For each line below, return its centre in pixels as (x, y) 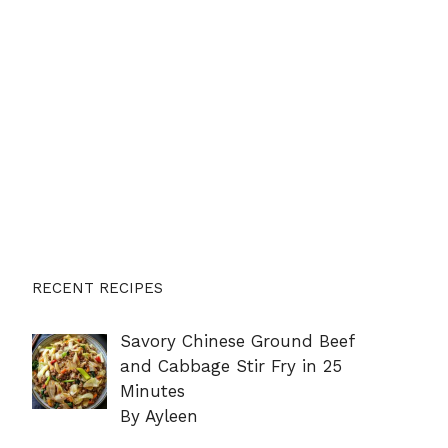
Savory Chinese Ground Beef (236, 340)
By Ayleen (158, 415)
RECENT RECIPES (97, 287)
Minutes (152, 390)
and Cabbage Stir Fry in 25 (230, 365)
